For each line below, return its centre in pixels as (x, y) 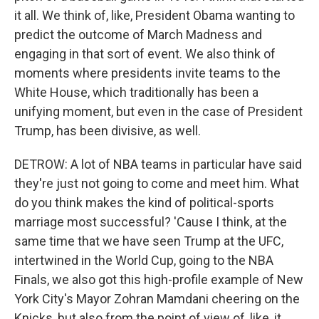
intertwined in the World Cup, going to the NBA (144, 260)
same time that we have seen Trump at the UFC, (149, 241)
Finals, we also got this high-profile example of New (159, 279)
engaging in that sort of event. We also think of (145, 54)
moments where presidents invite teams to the (147, 73)
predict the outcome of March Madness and (138, 35)
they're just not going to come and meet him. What (157, 183)
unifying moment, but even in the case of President (158, 111)
